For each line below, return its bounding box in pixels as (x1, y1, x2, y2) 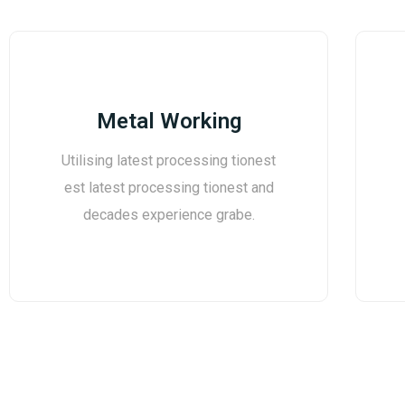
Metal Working (96, 108, 241, 135)
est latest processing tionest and (63, 179, 274, 197)
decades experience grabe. (82, 206, 255, 224)
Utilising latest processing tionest (61, 152, 277, 170)
